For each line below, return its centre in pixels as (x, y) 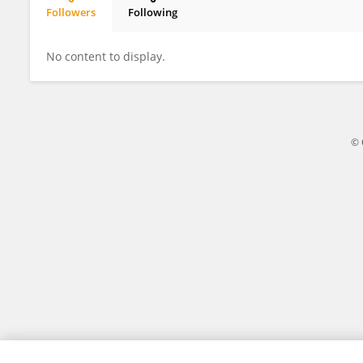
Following (153, 12)
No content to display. (106, 56)
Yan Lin (78, 26)
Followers (71, 12)
